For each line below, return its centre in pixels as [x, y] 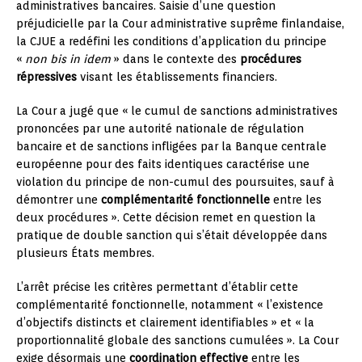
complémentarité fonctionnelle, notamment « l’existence [170, 304]
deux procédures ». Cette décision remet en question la [166, 217]
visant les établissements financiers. [177, 76]
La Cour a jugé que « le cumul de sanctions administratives [177, 110]
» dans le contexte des [175, 59]
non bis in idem [68, 59]
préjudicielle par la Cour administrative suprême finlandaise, [180, 23]
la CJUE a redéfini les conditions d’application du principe [171, 41]
